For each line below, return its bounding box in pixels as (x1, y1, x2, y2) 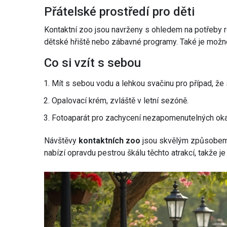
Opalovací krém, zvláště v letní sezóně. (52, 96, 188, 106)
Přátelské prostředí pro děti (44, 5, 195, 19)
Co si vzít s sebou (44, 56, 141, 70)
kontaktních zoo (79, 136, 140, 146)
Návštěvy (44, 136, 79, 146)
